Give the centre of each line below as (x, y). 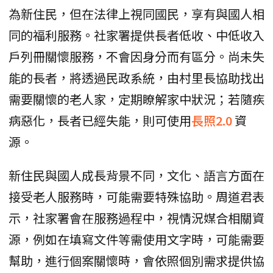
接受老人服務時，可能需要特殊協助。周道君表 (136, 197)
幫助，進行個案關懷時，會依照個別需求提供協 (136, 261)
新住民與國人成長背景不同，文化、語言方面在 (136, 175)
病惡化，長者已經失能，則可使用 (100, 121)
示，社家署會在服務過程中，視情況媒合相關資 (136, 218)
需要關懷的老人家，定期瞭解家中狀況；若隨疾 (136, 99)
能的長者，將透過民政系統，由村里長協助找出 (136, 78)
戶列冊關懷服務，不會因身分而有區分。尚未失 (136, 57)
